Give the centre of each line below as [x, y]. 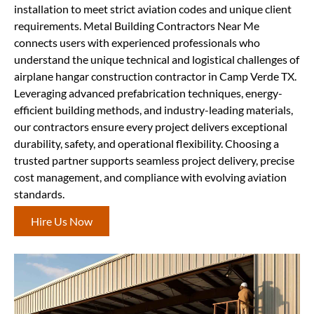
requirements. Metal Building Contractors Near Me [137, 26]
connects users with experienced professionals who [137, 43]
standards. [39, 194]
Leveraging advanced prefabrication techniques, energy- [148, 93]
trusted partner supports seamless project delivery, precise [154, 161]
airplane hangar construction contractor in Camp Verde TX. [155, 76]
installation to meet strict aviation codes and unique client [153, 9]
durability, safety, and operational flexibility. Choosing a [146, 144]
